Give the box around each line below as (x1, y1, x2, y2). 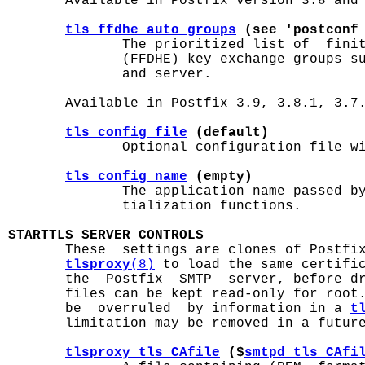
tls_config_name (65, 169, 187, 184)
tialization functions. (8, 199, 301, 213)
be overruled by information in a (8, 301, 350, 316)
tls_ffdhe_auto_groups (65, 23, 236, 37)
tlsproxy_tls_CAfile (65, 345, 220, 360)
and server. (8, 67, 212, 81)
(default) (187, 125, 269, 140)
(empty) (187, 169, 253, 184)
